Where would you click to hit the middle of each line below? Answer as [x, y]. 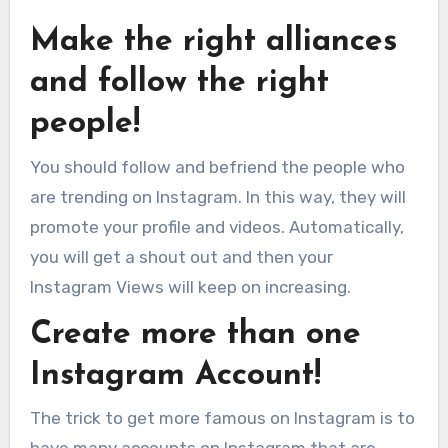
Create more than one [195, 334]
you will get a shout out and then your [181, 256]
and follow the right [179, 83]
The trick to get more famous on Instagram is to [222, 418]
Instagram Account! [175, 375]
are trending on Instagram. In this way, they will [217, 196]
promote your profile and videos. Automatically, [216, 226]
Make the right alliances [213, 42]
